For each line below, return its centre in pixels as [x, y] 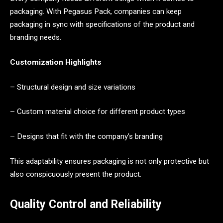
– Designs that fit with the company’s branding [86, 136]
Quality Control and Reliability [86, 204]
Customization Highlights [56, 62]
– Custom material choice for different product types [98, 112]
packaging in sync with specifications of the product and [102, 25]
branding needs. [36, 38]
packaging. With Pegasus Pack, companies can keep [96, 12]
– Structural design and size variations [73, 87]
